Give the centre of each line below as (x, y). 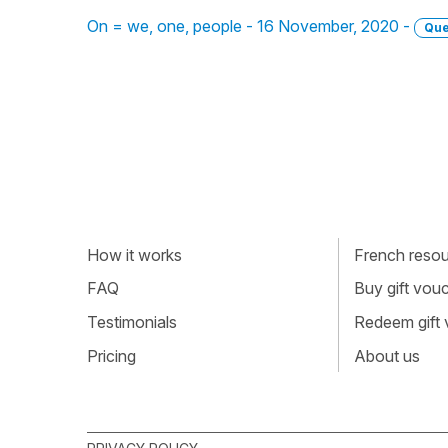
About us (386, 355)
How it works (134, 254)
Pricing (111, 355)
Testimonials (132, 321)
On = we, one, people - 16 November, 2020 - (250, 26)
